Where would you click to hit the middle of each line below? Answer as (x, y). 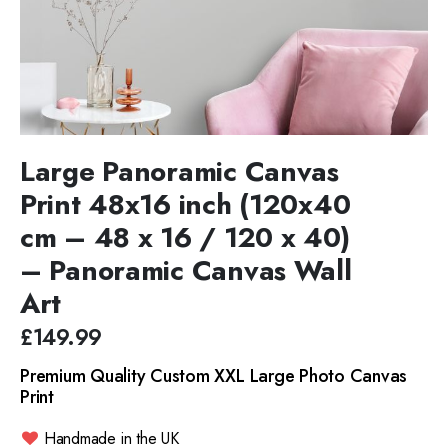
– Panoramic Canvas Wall (186, 270)
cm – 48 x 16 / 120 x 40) (185, 237)
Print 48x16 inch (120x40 (185, 204)
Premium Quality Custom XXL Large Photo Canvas (214, 376)
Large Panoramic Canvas (179, 171)
